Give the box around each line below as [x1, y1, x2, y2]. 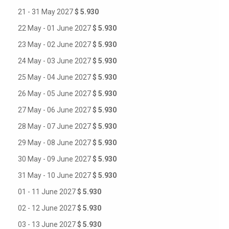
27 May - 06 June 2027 [18, 106, 93, 114]
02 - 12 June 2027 [18, 204, 77, 212]
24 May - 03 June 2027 [18, 57, 93, 65]
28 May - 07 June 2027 [18, 122, 93, 130]
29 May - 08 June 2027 [18, 139, 93, 147]
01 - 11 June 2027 [18, 188, 77, 196]
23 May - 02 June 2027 [18, 40, 93, 49]
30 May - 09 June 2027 [18, 155, 93, 163]
